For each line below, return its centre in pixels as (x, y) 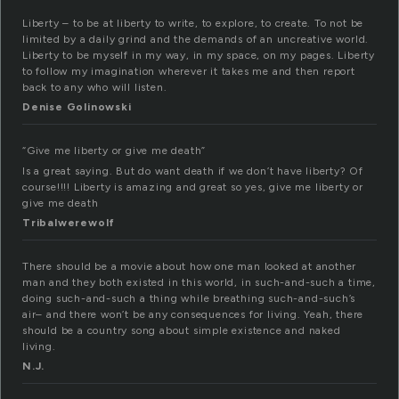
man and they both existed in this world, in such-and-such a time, (199, 283)
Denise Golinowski (77, 107)
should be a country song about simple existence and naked (182, 331)
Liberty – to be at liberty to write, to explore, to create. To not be (193, 24)
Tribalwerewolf (69, 223)
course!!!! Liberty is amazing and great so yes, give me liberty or (193, 187)
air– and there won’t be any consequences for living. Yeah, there (193, 315)
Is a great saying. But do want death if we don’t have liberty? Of (193, 171)
